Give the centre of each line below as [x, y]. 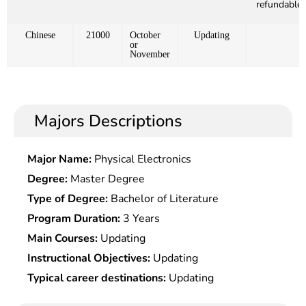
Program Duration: [74, 219]
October [145, 36]
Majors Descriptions [108, 121]
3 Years [140, 219]
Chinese [40, 36]
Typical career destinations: [97, 278]
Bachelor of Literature [163, 199]
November [150, 55]
